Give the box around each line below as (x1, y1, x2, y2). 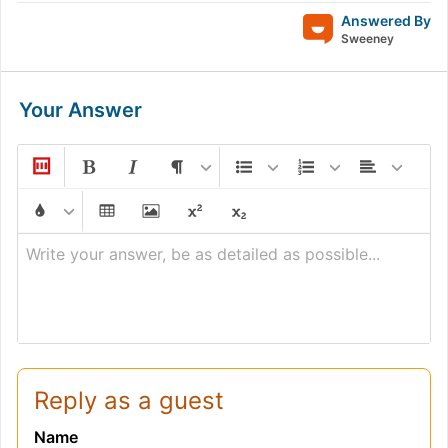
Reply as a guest (34, 386, 224, 415)
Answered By (341, 12, 431, 29)
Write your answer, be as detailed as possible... (26, 244, 380, 264)
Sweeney (341, 31, 394, 46)
